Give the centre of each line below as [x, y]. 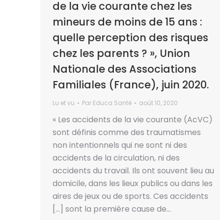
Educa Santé [112, 103]
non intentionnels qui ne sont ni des [120, 145]
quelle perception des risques [130, 38]
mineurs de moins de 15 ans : [127, 22]
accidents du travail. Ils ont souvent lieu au [133, 171]
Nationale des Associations [124, 69]
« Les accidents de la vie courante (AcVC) [133, 120]
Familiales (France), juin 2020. [131, 85]
